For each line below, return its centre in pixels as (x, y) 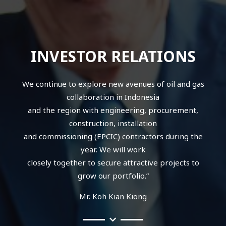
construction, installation (113, 123)
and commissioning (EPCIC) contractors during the (113, 136)
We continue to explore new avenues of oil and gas (113, 83)
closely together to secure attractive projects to (113, 162)
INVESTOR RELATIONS (113, 56)
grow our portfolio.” (113, 175)
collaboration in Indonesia (113, 97)
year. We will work (113, 149)
